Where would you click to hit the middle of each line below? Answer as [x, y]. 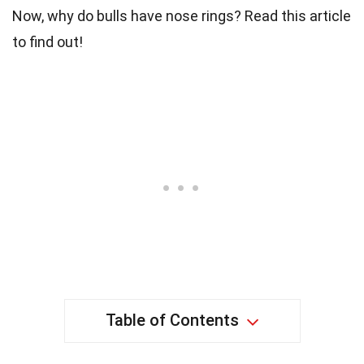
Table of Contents [172, 321]
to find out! [48, 42]
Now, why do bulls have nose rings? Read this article [182, 16]
